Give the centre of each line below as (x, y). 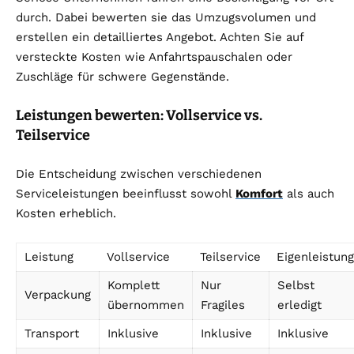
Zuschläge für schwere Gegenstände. (122, 77)
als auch (309, 194)
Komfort (259, 194)
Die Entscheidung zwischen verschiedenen (139, 174)
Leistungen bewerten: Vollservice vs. (139, 116)
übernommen (146, 305)
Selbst (296, 286)
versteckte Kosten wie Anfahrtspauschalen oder (154, 57)
